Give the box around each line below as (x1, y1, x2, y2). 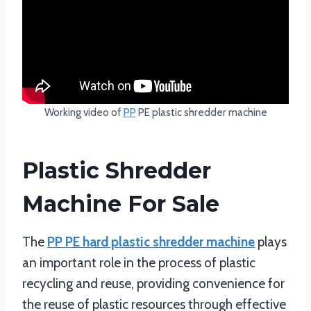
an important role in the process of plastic (22, 255, 255, 271)
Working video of (44, 106, 124, 119)
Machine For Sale (22, 190, 219, 218)
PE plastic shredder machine (135, 106, 267, 119)
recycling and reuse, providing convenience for (22, 276, 285, 292)
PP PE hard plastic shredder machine (47, 234, 255, 251)
